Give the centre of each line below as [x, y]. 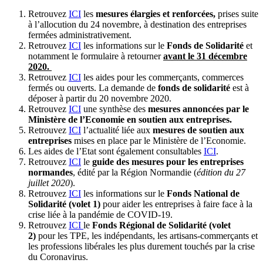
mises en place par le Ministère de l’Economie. [159, 140]
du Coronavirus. [58, 257]
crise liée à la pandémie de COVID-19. [100, 214]
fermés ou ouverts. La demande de [93, 87]
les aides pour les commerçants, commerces [162, 77]
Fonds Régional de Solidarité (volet [161, 225]
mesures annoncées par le [198, 109]
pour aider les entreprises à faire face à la [178, 204]
